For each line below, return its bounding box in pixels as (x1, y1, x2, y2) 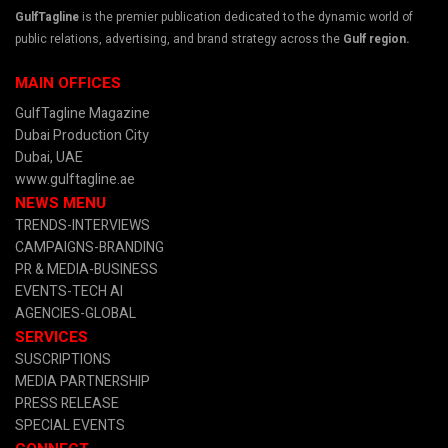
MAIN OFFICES (15, 72, 121, 94)
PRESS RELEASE (15, 392, 119, 414)
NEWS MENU (15, 191, 106, 214)
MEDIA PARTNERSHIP (15, 370, 150, 392)
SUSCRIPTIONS (15, 348, 111, 370)
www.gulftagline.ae (15, 168, 135, 190)
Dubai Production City (15, 124, 149, 146)
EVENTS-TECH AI (15, 280, 123, 302)
